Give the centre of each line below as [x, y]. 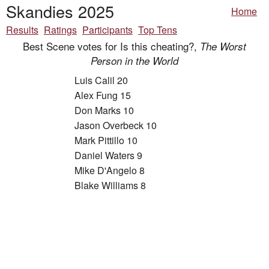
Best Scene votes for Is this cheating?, [111, 46]
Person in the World [134, 61]
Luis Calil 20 [101, 80]
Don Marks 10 [104, 110]
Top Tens [158, 30]
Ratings [60, 30]
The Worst [223, 47]
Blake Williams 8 [110, 186]
